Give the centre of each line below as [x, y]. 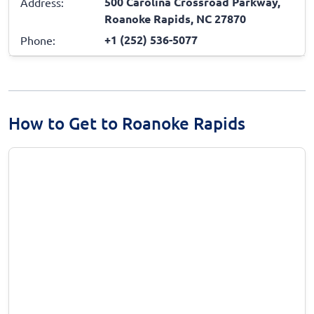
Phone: [38, 40]
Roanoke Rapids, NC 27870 [175, 18]
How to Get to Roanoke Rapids [127, 123]
